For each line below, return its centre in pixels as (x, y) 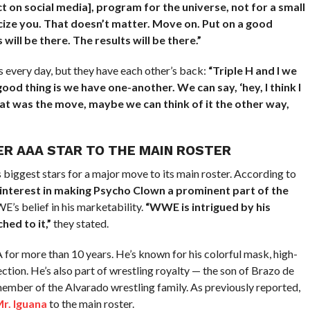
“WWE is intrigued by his (208, 206)
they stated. (80, 223)
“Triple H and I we (252, 70)
